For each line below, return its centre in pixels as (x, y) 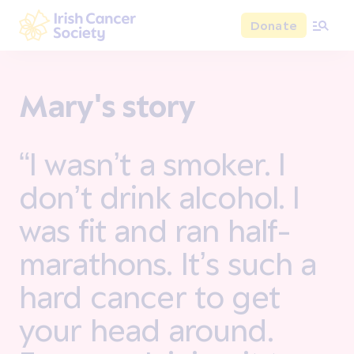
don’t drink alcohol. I (160, 196)
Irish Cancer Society (82, 53)
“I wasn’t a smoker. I (153, 163)
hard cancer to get (149, 296)
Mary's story (107, 105)
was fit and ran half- (155, 230)
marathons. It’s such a (168, 263)
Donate (273, 25)
